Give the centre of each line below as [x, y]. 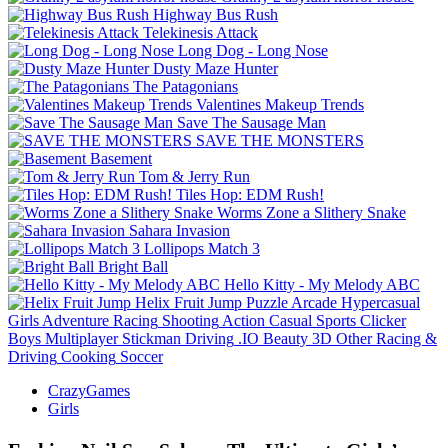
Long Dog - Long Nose [253, 50]
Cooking [88, 356]
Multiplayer [81, 338]
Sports [336, 320]
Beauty [285, 338]
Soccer [141, 356]
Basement [121, 158]
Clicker [383, 320]
